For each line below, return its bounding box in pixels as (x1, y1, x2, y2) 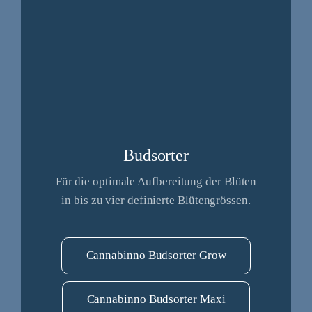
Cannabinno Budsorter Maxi (86, 292, 226, 306)
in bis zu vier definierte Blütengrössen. (61, 193, 251, 207)
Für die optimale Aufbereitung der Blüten (55, 174, 257, 188)
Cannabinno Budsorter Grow (86, 248, 226, 262)
